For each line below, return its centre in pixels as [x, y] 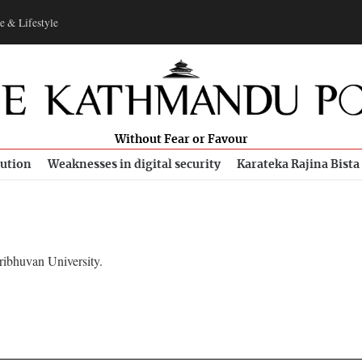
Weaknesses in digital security [134, 164]
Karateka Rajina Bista [298, 164]
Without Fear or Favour [181, 140]
